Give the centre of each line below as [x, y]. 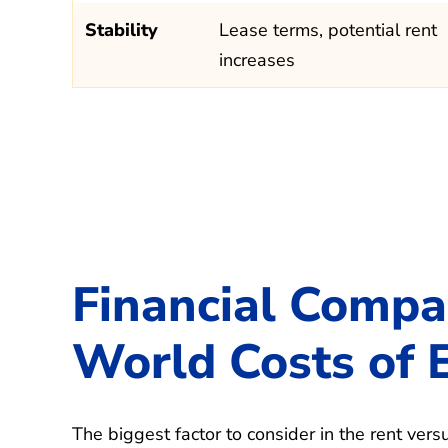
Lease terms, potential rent [328, 29]
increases [257, 59]
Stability [121, 29]
